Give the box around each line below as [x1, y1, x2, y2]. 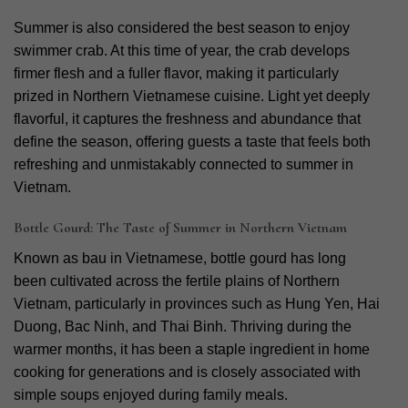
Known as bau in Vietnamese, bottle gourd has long [14, 250, 346, 267]
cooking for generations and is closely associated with [14, 364, 361, 381]
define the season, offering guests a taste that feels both [14, 133, 371, 149]
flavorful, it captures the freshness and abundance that [14, 110, 361, 127]
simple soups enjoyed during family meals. [14, 387, 288, 403]
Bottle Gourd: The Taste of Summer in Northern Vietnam [14, 219, 347, 238]
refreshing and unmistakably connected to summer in [14, 156, 353, 172]
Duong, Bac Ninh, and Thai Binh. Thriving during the [14, 319, 352, 335]
